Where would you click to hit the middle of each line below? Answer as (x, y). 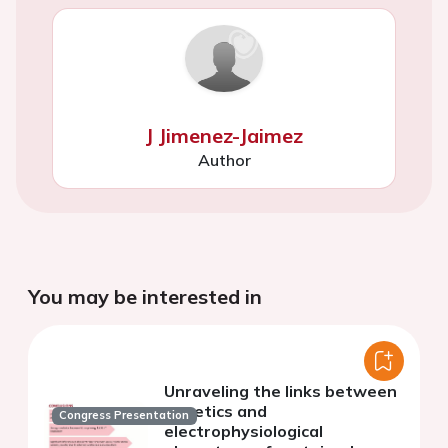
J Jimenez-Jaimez (224, 135)
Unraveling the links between (280, 390)
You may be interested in (145, 296)
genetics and (215, 410)
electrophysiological (243, 430)
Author (224, 159)
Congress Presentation (124, 415)
